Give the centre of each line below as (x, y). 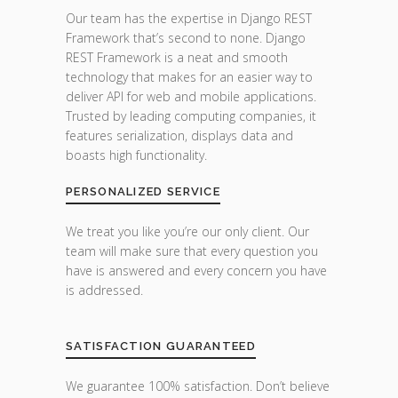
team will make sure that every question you (192, 251)
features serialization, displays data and (179, 135)
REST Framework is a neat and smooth (177, 57)
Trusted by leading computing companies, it (191, 116)
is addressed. (104, 290)
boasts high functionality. (136, 155)
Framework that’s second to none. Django (186, 38)
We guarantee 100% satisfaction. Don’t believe (198, 386)
